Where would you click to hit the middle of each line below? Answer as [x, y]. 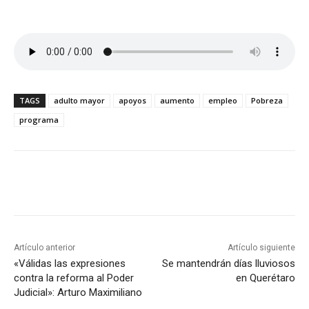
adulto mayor [79, 101]
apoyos [132, 101]
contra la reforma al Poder [74, 278]
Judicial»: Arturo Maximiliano [78, 293]
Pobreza [267, 101]
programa [39, 120]
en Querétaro [265, 278]
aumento [177, 101]
